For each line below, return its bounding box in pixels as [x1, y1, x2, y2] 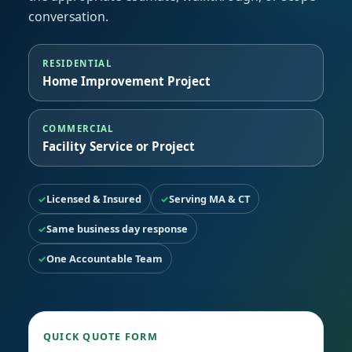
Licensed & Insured [46, 192, 141, 206]
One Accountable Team [46, 251, 163, 266]
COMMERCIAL [42, 123, 115, 134]
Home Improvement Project [42, 73, 211, 89]
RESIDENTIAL [42, 57, 113, 69]
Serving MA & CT [169, 192, 250, 206]
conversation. [28, 8, 108, 25]
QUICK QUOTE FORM [43, 330, 158, 343]
